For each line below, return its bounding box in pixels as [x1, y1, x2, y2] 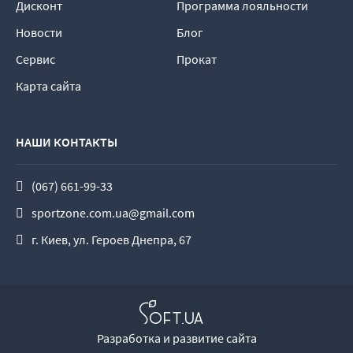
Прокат [176, 51, 217, 67]
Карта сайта [16, 78, 81, 94]
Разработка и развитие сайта [96, 330, 257, 346]
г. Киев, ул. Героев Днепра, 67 [32, 232, 191, 247]
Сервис [16, 51, 55, 67]
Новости [16, 24, 62, 40]
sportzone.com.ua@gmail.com [32, 205, 195, 221]
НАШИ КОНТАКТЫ [16, 134, 117, 150]
